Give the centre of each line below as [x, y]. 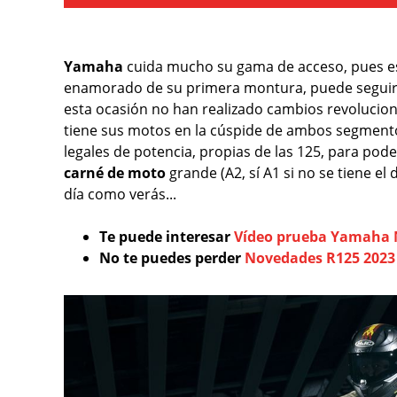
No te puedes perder [172, 257]
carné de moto [117, 172]
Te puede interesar [167, 236]
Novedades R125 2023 [320, 257]
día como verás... [120, 194]
